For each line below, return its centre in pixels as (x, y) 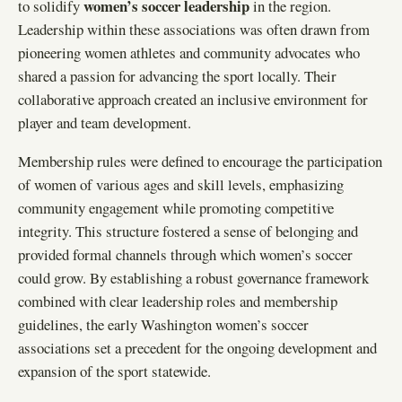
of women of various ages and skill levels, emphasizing (181, 184)
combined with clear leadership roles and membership (178, 301)
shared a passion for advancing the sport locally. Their (177, 75)
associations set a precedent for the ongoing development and (197, 347)
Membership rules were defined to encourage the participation (200, 161)
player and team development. (105, 122)
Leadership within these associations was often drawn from (194, 29)
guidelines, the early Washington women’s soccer (163, 324)
